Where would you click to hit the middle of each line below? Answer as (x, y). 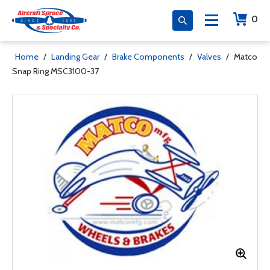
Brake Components (148, 57)
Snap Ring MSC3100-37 (55, 71)
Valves (209, 57)
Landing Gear (75, 57)
